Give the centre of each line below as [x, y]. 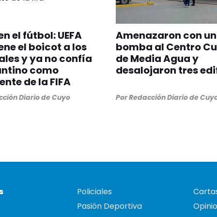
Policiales [94, 192]
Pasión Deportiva [109, 206]
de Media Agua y [157, 59]
